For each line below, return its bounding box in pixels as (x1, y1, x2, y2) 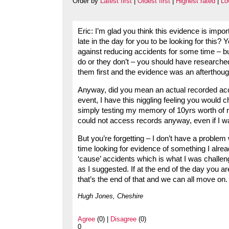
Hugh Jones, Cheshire (78, 192, 143, 200)
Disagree (110, 215, 136, 223)
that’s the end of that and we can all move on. (78, 175, 227, 184)
